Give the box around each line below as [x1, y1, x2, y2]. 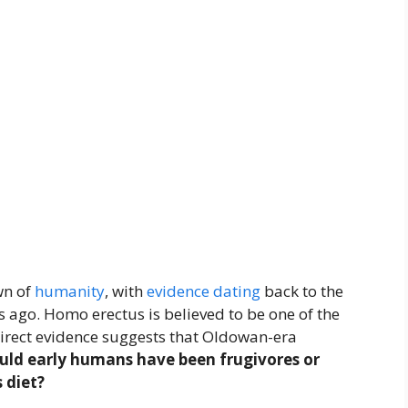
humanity [35, 280, 105, 301]
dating [213, 280, 260, 301]
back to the [260, 280, 343, 301]
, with [105, 280, 147, 301]
